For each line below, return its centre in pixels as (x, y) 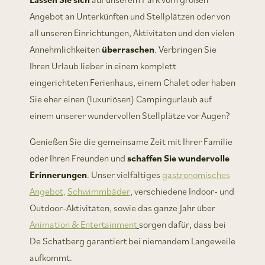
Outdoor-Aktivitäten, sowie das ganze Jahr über (122, 208)
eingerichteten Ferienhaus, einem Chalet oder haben (132, 83)
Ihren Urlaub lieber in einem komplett (103, 66)
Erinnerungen (58, 175)
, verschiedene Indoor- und (182, 191)
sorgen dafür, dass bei (182, 224)
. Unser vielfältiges (124, 175)
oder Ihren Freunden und (78, 158)
